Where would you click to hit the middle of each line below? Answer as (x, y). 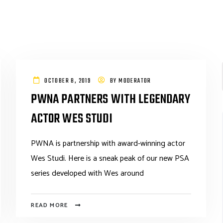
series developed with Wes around (88, 173)
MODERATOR (135, 81)
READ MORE (50, 205)
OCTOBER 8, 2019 (68, 81)
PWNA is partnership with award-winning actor (108, 144)
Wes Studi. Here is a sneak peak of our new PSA (110, 159)
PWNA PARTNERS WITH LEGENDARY (111, 100)
